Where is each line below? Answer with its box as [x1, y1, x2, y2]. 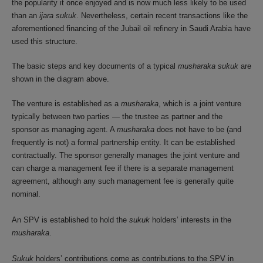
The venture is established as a [12, 99, 121, 108]
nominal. [12, 190, 41, 198]
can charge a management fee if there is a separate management [12, 164, 234, 173]
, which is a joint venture [159, 99, 241, 108]
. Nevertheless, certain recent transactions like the [76, 11, 248, 20]
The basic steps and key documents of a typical [12, 62, 178, 70]
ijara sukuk [39, 11, 76, 20]
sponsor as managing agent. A [12, 125, 117, 134]
